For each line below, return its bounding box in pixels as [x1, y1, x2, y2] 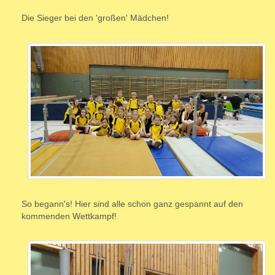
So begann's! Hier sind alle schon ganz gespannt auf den [21, 198, 243, 209]
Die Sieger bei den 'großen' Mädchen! [21, 13, 169, 23]
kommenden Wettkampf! [21, 211, 117, 221]
